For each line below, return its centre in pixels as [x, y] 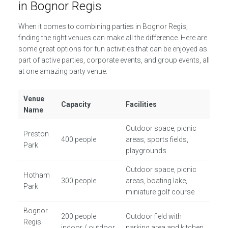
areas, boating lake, [157, 181]
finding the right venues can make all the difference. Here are [112, 38]
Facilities [141, 105]
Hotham [37, 175]
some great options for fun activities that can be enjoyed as [112, 49]
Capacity [76, 105]
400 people [79, 140]
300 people [79, 181]
